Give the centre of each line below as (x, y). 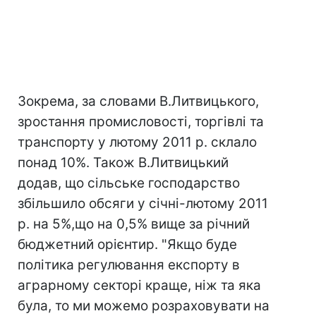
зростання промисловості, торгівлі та (141, 122)
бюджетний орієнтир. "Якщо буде (127, 244)
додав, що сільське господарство (129, 183)
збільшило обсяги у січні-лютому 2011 (143, 203)
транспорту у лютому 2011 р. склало (137, 142)
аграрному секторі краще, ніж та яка (139, 285)
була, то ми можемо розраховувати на (144, 306)
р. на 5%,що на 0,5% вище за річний (134, 224)
